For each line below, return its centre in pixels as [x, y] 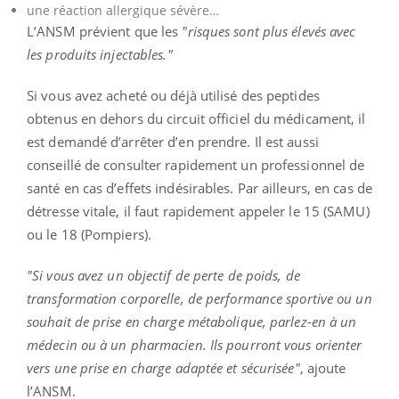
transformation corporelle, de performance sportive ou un [199, 299]
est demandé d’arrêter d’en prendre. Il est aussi [173, 142]
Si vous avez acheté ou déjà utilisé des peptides [173, 96]
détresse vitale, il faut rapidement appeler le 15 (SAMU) [198, 212]
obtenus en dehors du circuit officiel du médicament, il [196, 119]
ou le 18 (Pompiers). [89, 235]
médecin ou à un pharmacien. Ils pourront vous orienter [195, 345]
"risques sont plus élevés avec [269, 32]
